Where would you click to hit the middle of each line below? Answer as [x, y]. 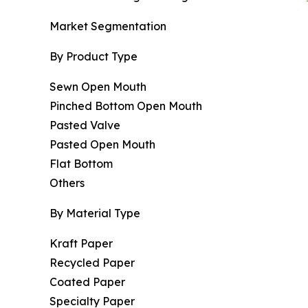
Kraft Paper [81, 244]
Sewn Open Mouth [98, 87]
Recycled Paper [92, 263]
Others [67, 183]
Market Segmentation [108, 26]
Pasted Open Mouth [102, 145]
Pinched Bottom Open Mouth [126, 106]
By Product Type [93, 57]
